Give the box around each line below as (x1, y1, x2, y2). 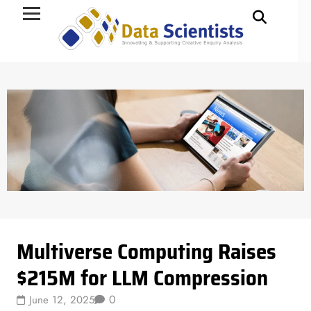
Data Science (24, 221, 77, 232)
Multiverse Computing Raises (17, 235, 277, 269)
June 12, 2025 (29, 292, 95, 308)
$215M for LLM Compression (17, 261, 269, 296)
